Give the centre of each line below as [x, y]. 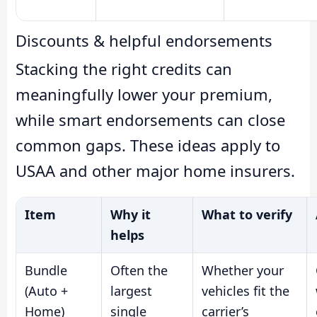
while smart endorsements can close [150, 119]
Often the [139, 271]
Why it [131, 215]
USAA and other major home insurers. [155, 170]
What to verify [247, 215]
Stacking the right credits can [124, 68]
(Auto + [46, 291]
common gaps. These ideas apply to [148, 145]
